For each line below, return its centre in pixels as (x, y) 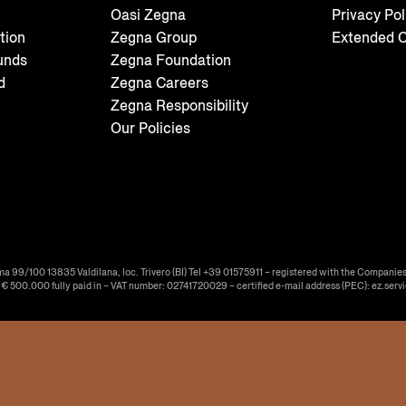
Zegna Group (153, 37)
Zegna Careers (159, 82)
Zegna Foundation (170, 60)
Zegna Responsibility (179, 105)
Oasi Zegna (148, 14)
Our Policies (150, 128)
